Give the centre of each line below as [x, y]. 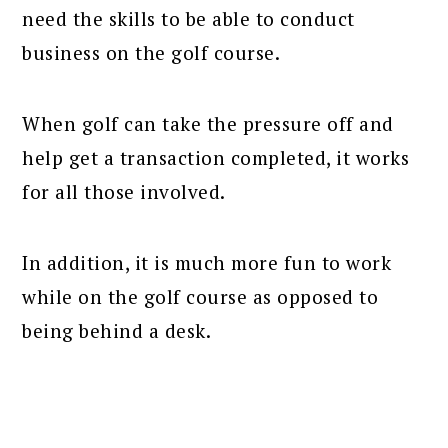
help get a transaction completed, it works [216, 157]
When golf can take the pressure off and [208, 123]
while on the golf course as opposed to [200, 296]
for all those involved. [124, 191]
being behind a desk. [117, 330]
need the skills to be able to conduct [188, 18]
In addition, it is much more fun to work [207, 262]
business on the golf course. [151, 52]
